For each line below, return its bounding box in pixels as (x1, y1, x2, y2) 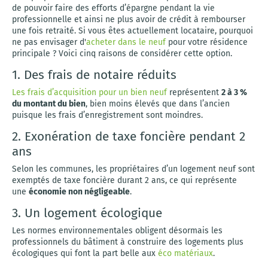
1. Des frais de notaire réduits (12, 67, 176, 83)
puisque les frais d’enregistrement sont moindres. (12, 110, 203, 120)
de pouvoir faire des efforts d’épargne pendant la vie (12, 3, 215, 13)
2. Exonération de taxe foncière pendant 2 (12, 129, 245, 144)
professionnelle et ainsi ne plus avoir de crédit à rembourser (12, 14, 245, 25)
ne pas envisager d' (12, 37, 86, 47)
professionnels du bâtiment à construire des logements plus (12, 237, 243, 247)
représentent (167, 87, 221, 98)
